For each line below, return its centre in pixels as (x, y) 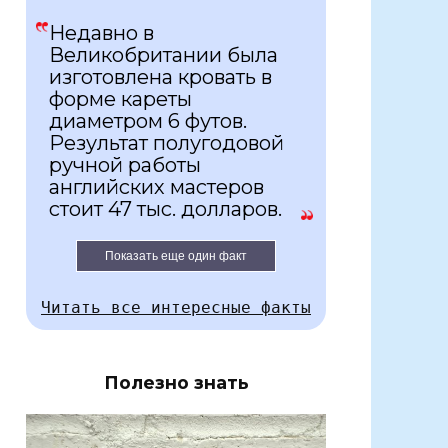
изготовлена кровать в (160, 77)
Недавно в (101, 33)
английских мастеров (156, 187)
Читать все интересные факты (176, 308)
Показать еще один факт (176, 256)
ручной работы (125, 165)
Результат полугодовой (166, 143)
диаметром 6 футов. (148, 121)
